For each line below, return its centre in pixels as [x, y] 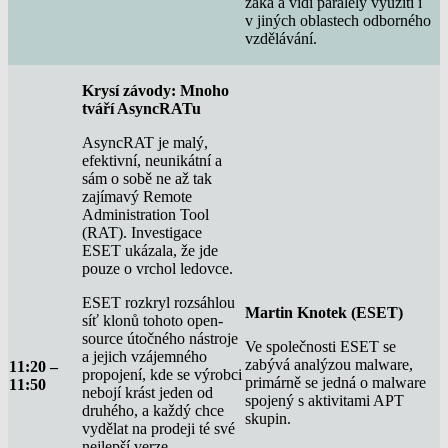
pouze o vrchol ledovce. [157, 268]
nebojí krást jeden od [147, 392]
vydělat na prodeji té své [158, 428]
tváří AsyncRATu [141, 108]
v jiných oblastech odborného [338, 20]
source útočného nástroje [160, 338]
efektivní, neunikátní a [152, 160]
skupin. [268, 418]
